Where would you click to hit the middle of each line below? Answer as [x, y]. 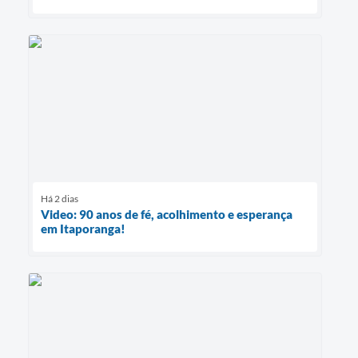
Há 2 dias [60, 199]
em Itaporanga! [83, 229]
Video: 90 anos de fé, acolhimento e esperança [167, 215]
